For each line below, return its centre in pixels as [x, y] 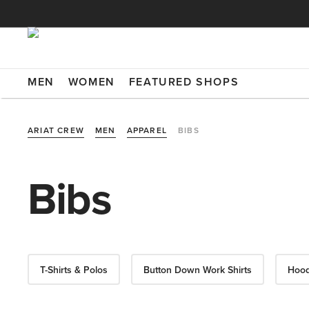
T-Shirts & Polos [74, 270]
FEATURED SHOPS [184, 82]
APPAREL [147, 130]
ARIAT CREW [56, 130]
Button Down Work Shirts [198, 270]
